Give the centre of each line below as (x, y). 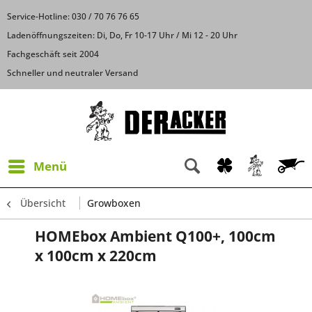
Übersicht (43, 203)
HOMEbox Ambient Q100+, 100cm (155, 236)
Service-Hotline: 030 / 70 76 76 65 (73, 16)
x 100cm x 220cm (96, 255)
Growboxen (114, 203)
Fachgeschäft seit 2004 (53, 54)
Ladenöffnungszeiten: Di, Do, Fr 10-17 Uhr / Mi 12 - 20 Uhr (122, 35)
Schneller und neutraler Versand (72, 73)
